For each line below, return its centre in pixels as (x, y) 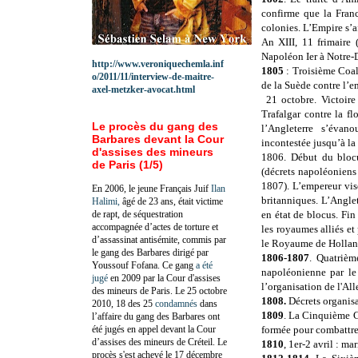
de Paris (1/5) (127, 164)
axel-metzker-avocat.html (143, 89)
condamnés (176, 303)
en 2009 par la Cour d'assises (164, 278)
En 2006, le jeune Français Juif (151, 188)
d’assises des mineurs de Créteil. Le (159, 342)
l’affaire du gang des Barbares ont (156, 316)
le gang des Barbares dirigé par (150, 252)
